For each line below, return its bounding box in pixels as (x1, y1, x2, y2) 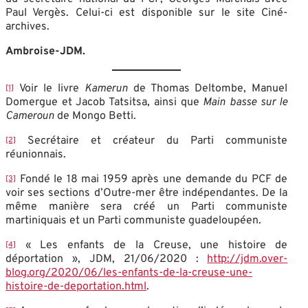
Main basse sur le (203, 95, 288, 109)
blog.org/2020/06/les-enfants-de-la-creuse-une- (5, 265, 252, 280)
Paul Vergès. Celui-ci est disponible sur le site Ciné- (5, 5, 288, 20)
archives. (5, 19, 49, 34)
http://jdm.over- (207, 252, 288, 266)
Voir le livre (14, 81, 85, 96)
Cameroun (5, 109, 57, 123)
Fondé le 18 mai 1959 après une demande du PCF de (16, 172, 288, 186)
